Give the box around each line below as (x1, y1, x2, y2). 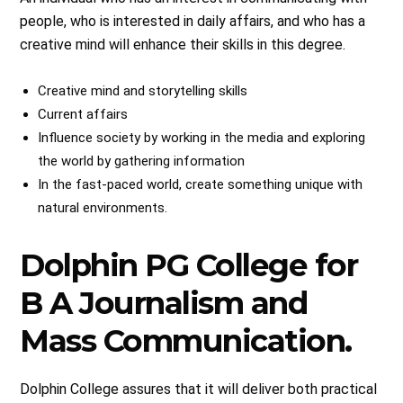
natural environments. (38, 199, 168, 216)
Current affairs (38, 105, 129, 122)
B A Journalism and (20, 283, 308, 322)
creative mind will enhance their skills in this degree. (20, 35, 346, 53)
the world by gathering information (38, 152, 246, 169)
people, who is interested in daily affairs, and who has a (20, 12, 366, 30)
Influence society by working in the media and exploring (38, 129, 366, 146)
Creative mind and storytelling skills (38, 82, 248, 99)
